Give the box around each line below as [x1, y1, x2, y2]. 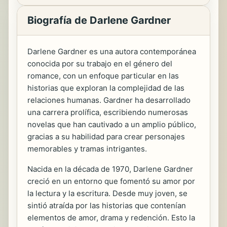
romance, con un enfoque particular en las [27, 71, 179, 81]
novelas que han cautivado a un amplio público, [27, 120, 196, 130]
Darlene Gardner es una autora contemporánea [27, 47, 196, 57]
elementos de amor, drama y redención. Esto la [27, 213, 195, 223]
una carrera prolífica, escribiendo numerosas [27, 107, 188, 118]
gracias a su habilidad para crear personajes [27, 132, 185, 142]
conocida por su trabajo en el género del [27, 59, 172, 69]
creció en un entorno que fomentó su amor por [27, 176, 195, 186]
